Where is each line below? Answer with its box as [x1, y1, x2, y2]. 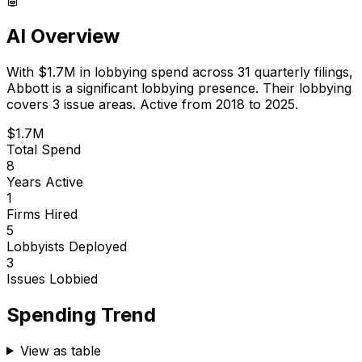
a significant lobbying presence [65, 79, 255, 96]
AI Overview [6, 23, 120, 48]
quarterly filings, [250, 63, 353, 80]
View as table [19, 342, 101, 359]
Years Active [6, 173, 83, 190]
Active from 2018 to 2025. [136, 95, 298, 112]
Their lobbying [259, 79, 351, 96]
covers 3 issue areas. [6, 95, 136, 112]
